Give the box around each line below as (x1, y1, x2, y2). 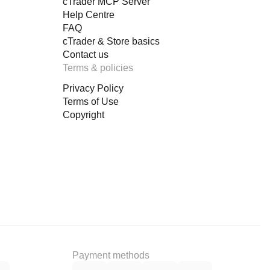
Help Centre (63, 10, 115, 20)
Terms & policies (63, 63, 133, 73)
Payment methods (72, 250, 149, 260)
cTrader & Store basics (63, 36, 160, 46)
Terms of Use (63, 96, 119, 107)
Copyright (63, 110, 104, 120)
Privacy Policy (63, 83, 124, 93)
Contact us (63, 49, 108, 60)
